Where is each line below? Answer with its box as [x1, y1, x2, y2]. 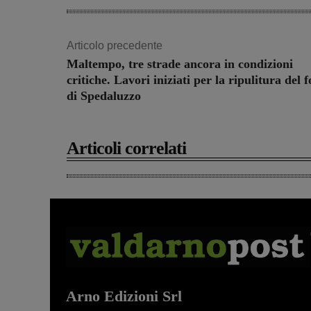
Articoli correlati [67, 138, 186, 159]
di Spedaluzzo [67, 89, 141, 103]
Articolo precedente [67, 40, 162, 52]
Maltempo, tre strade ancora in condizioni [67, 57, 293, 72]
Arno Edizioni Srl [66, 287, 182, 305]
